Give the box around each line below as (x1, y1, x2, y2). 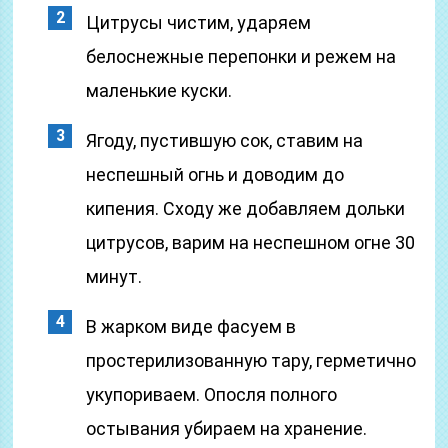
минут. (86, 266, 143, 287)
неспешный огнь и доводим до (86, 164, 345, 185)
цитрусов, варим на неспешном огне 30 (86, 232, 416, 253)
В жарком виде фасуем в (86, 316, 297, 337)
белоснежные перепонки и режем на (86, 46, 397, 67)
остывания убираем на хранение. (86, 418, 368, 439)
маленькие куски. (86, 80, 233, 101)
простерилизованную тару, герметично (86, 350, 417, 371)
